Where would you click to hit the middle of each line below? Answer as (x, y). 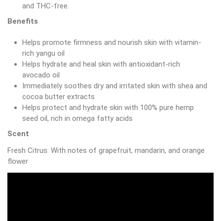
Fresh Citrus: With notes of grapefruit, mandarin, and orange (106, 150)
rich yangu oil (43, 53)
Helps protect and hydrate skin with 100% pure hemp (108, 107)
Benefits (23, 21)
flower (19, 161)
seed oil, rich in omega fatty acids (77, 118)
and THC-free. (46, 6)
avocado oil (41, 75)
